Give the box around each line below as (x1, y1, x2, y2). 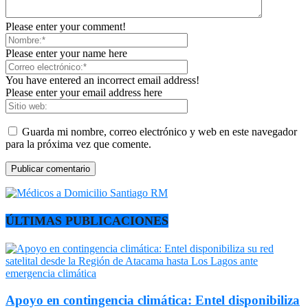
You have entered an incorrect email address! (5, 74, 199, 86)
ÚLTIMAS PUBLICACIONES (5, 213, 168, 228)
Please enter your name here (5, 47, 127, 59)
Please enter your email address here (5, 86, 162, 98)
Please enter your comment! (5, 20, 126, 32)
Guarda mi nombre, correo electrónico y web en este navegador (22, 125, 297, 137)
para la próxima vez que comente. (5, 137, 151, 150)
